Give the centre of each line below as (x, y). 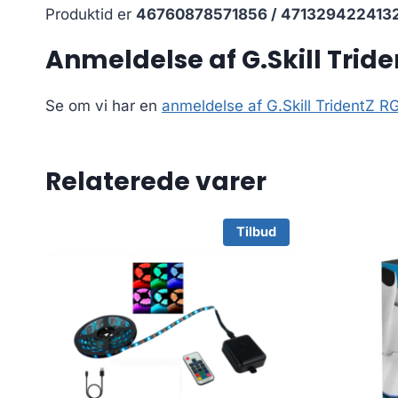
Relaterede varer (156, 181)
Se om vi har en (103, 105)
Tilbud (256, 232)
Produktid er (91, 14)
